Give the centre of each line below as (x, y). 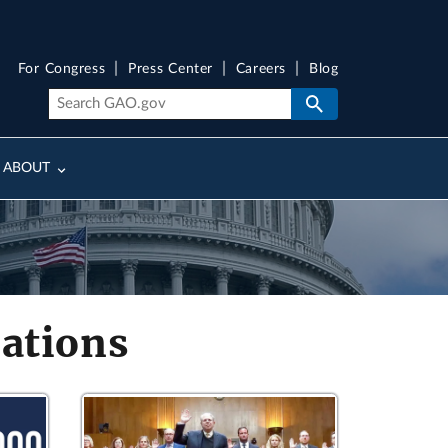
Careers (261, 69)
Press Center (170, 69)
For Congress (61, 69)
